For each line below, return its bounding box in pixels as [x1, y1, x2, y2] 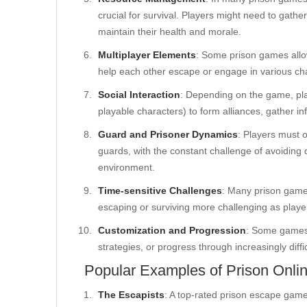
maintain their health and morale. [98, 26, 241, 37]
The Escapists [98, 289, 164, 300]
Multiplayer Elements [98, 49, 196, 60]
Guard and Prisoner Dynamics [98, 129, 238, 140]
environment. [98, 162, 155, 173]
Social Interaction [98, 89, 180, 100]
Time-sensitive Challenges [98, 185, 222, 196]
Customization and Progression [98, 225, 246, 236]
